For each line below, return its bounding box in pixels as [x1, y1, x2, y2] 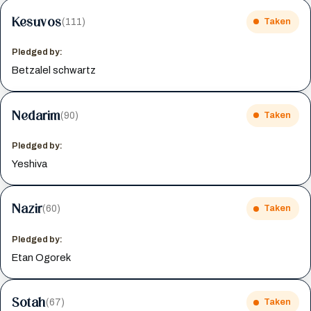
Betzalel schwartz [12, 64, 96, 76]
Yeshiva [12, 158, 48, 169]
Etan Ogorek [12, 251, 72, 263]
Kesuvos [12, 13, 62, 29]
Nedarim [12, 107, 60, 123]
